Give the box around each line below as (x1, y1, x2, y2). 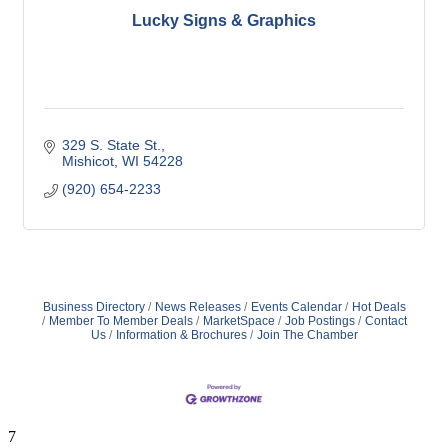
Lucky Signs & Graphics (132, 11, 316, 29)
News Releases (154, 299, 241, 314)
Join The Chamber (256, 327, 358, 342)
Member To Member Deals (48, 313, 193, 328)
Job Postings (284, 313, 355, 328)
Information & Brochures (115, 327, 247, 342)
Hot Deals (351, 299, 406, 314)
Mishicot (61, 152, 114, 169)
